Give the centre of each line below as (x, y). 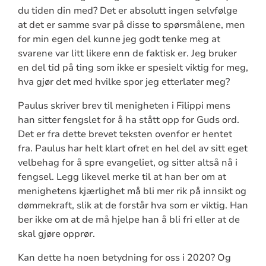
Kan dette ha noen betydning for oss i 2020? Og (124, 258)
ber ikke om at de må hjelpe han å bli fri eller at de (129, 220)
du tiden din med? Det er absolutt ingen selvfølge (127, 11)
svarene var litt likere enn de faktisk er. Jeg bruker (127, 54)
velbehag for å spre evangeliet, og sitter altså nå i (127, 163)
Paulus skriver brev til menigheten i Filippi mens (124, 106)
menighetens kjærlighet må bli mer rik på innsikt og (132, 191)
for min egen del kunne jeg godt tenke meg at (119, 39)
